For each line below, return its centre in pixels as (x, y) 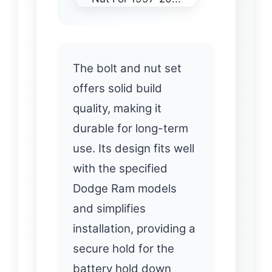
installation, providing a (134, 229)
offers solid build (117, 89)
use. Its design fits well (134, 149)
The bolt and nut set (127, 69)
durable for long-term (131, 129)
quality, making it (117, 109)
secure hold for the (124, 249)
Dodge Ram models (125, 189)
